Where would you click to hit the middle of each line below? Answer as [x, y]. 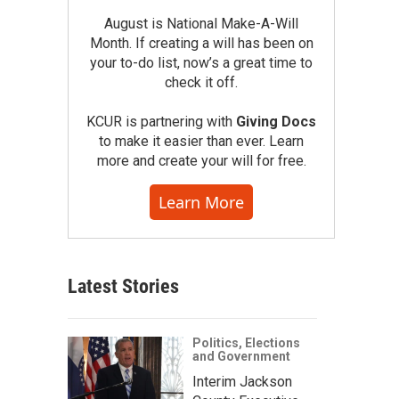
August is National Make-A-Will [201, 24]
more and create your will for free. [201, 161]
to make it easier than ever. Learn [201, 141]
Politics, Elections [246, 343]
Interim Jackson [242, 382]
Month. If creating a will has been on [201, 43]
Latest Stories [123, 286]
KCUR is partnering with [161, 122]
